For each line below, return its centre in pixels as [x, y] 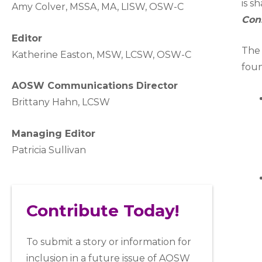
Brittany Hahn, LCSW [61, 102]
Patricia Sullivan [49, 150]
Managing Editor [54, 133]
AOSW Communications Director [95, 86]
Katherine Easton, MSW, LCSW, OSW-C [101, 54]
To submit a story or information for [109, 242]
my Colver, [44, 7]
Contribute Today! [103, 211]
